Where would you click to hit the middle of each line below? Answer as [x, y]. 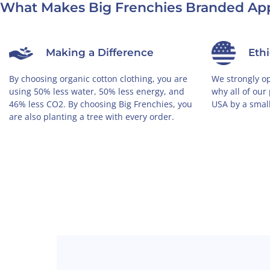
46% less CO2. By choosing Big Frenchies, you [101, 104]
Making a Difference [100, 53]
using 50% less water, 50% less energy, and [97, 92]
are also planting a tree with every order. [92, 117]
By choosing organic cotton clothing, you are [98, 79]
